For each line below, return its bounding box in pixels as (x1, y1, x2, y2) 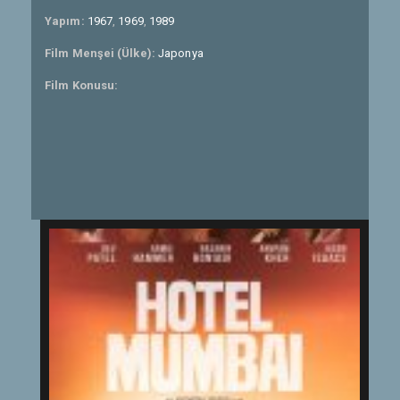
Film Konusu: (45, 79, 119, 92)
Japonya (158, 46, 204, 60)
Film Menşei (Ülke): (45, 46, 158, 60)
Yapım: (45, 14, 87, 28)
